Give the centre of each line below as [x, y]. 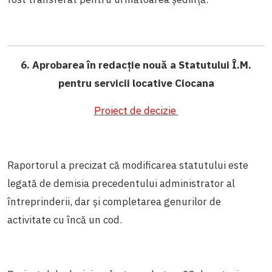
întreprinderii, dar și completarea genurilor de [114, 201]
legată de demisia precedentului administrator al [121, 183]
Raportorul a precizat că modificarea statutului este [128, 165]
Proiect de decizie [136, 110]
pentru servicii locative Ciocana [136, 83]
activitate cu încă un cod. [66, 219]
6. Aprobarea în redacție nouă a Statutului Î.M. [136, 65]
